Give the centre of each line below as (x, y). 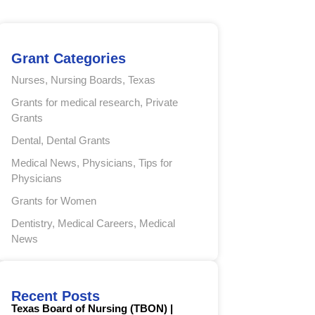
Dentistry (32, 224)
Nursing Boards (87, 80)
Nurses (28, 80)
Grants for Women (54, 201)
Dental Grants (79, 141)
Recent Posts (56, 296)
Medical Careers (96, 224)
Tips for (156, 163)
